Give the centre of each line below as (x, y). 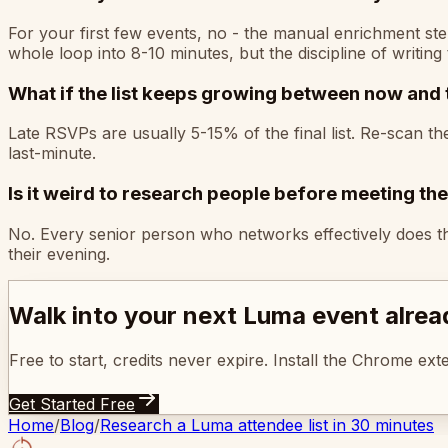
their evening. (59, 253)
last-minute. (52, 153)
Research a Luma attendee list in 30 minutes (267, 424)
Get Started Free (72, 403)
